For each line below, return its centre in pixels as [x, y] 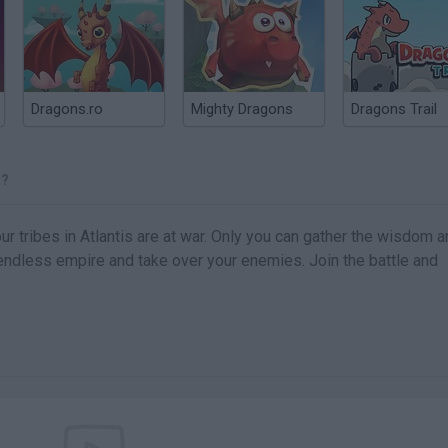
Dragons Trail [394, 109]
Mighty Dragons [242, 109]
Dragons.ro [67, 109]
